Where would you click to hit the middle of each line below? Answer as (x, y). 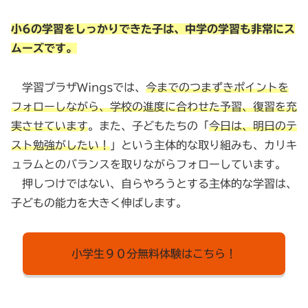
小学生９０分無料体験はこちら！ (154, 253)
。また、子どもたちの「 (148, 125)
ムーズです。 (44, 48)
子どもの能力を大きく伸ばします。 (99, 202)
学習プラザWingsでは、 (78, 87)
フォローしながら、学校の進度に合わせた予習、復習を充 (154, 106)
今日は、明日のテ (253, 125)
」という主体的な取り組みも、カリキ (203, 145)
